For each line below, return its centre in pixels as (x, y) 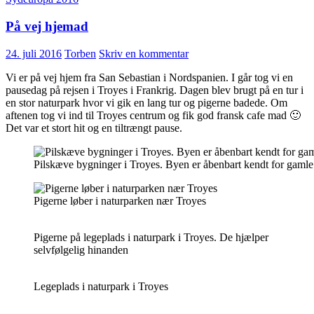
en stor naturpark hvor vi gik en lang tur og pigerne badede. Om (146, 102)
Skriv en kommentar (144, 53)
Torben (80, 53)
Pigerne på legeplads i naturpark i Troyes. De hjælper (151, 237)
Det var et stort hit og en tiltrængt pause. (94, 128)
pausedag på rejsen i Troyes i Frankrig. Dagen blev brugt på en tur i (155, 90)
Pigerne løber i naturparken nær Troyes (120, 200)
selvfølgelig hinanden (81, 250)
